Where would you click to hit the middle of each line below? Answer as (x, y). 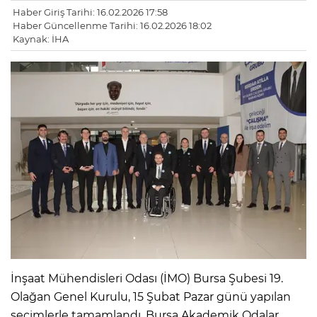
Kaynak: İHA (41, 39)
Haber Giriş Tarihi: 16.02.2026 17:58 (90, 12)
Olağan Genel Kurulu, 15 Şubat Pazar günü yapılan (151, 296)
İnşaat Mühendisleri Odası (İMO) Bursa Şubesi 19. (147, 278)
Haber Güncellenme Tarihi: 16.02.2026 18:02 (112, 26)
